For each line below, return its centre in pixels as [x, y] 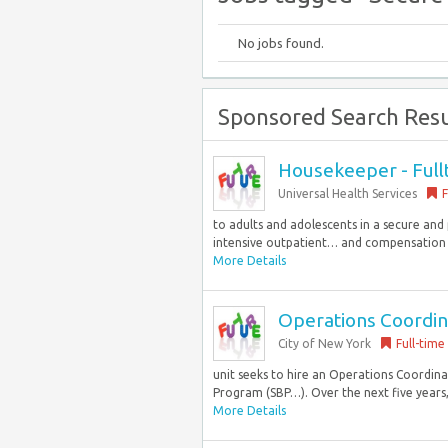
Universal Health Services [347, 193]
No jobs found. [281, 43]
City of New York [324, 343]
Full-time [420, 343]
